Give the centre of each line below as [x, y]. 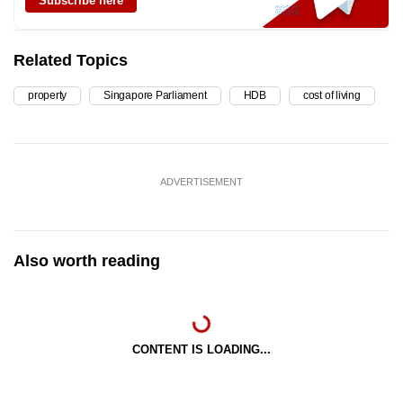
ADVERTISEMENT [201, 182]
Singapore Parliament [155, 96]
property [48, 96]
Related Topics [71, 61]
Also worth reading [87, 261]
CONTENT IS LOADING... [201, 350]
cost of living [331, 96]
